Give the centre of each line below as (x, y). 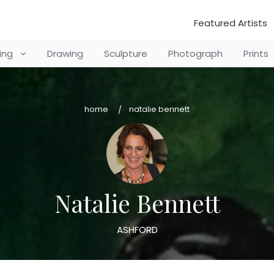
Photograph (195, 54)
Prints (256, 54)
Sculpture (125, 54)
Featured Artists (231, 23)
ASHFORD (137, 229)
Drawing (65, 54)
